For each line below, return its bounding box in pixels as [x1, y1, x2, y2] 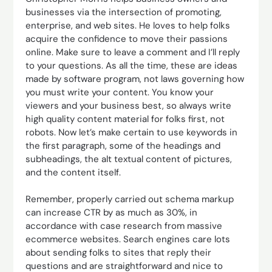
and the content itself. [25, 166, 121, 178]
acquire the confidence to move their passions [25, 32, 228, 45]
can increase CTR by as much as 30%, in [25, 206, 198, 219]
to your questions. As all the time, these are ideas [25, 59, 238, 72]
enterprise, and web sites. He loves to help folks [25, 19, 231, 32]
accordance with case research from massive [25, 220, 223, 232]
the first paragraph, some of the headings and [25, 139, 221, 152]
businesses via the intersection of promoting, [25, 5, 222, 18]
